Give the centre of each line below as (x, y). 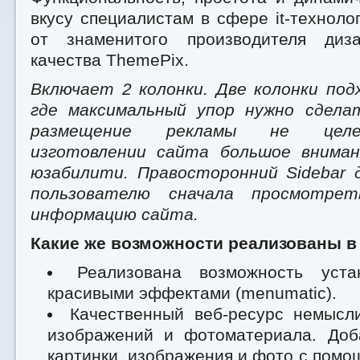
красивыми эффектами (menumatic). (192, 293)
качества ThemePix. (110, 60)
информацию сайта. (115, 214)
